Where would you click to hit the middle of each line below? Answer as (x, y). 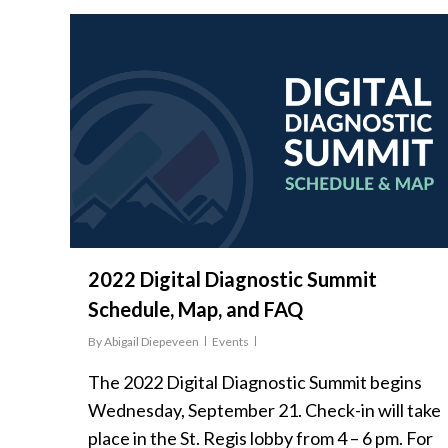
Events (230, 342)
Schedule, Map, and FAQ (195, 309)
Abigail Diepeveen (151, 342)
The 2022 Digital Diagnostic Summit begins (255, 382)
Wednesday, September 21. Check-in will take (264, 410)
